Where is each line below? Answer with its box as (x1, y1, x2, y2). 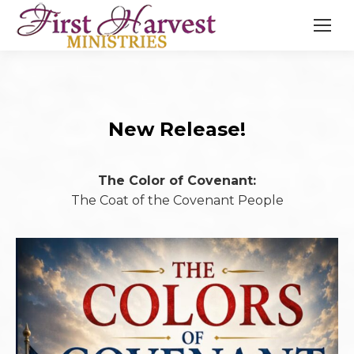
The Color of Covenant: (98, 173, 256, 188)
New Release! (108, 118, 246, 141)
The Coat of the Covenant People (70, 193, 284, 208)
